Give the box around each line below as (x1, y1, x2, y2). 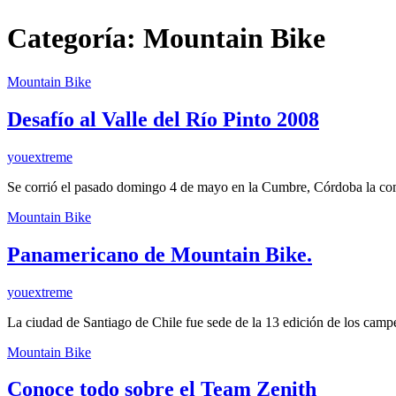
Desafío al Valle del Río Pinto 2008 (7, 107, 319, 131)
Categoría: (7, 22, 143, 55)
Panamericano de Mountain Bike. (7, 242, 312, 266)
